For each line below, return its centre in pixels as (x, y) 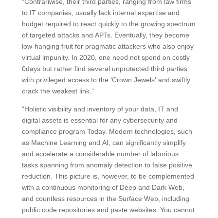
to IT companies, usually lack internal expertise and (100, 12)
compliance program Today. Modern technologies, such (107, 131)
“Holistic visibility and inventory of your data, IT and (100, 109)
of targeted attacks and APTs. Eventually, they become (105, 35)
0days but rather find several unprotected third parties (104, 68)
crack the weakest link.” (58, 91)
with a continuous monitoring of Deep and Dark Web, (103, 187)
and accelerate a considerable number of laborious (100, 154)
